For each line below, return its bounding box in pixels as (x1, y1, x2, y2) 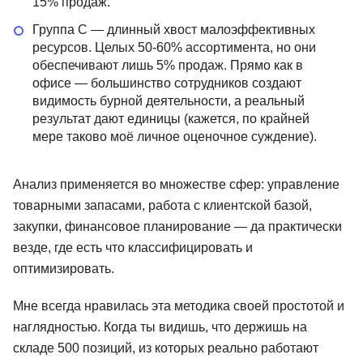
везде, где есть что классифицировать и (13, 241, 253, 255)
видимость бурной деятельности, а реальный (32, 94, 305, 109)
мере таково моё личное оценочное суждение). (32, 130, 317, 144)
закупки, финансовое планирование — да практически (13, 220, 342, 234)
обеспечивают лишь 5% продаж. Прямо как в (32, 58, 303, 73)
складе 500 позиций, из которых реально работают (13, 341, 318, 356)
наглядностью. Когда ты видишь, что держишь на (13, 320, 307, 335)
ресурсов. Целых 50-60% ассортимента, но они (32, 41, 316, 55)
